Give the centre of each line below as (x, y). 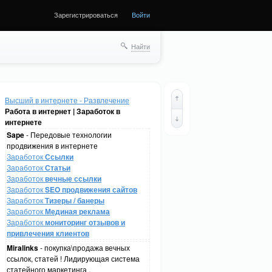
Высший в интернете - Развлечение (67, 100)
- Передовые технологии (68, 134)
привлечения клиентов (48, 233)
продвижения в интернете (52, 145)
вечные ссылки (73, 178)
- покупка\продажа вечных (84, 247)
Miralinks (22, 248)
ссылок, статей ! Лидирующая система (73, 258)
